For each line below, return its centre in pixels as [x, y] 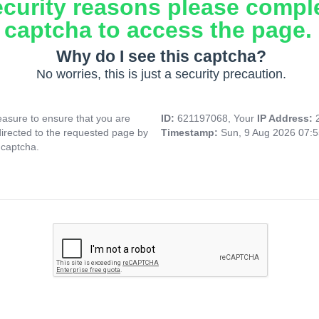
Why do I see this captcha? [161, 57]
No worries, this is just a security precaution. [161, 74]
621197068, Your [217, 119]
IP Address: [286, 119]
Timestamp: [191, 133]
